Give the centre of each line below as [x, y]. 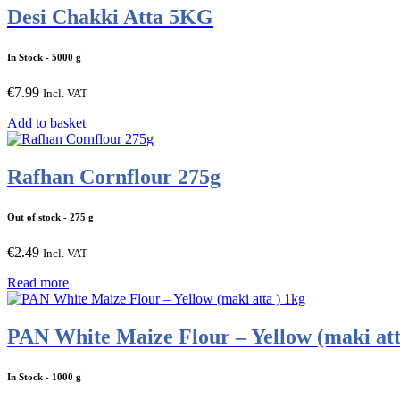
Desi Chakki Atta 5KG [110, 17]
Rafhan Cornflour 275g [114, 177]
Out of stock [34, 217]
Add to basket [46, 123]
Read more [38, 283]
